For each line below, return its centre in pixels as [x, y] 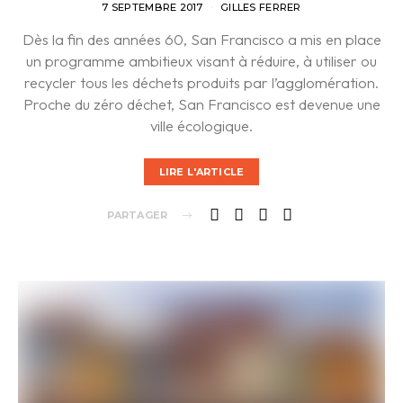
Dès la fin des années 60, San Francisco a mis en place [201, 39]
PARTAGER [137, 215]
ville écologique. [201, 125]
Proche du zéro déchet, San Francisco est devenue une [201, 103]
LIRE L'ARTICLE [201, 172]
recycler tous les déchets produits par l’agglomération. [201, 82]
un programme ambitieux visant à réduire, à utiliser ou [201, 60]
